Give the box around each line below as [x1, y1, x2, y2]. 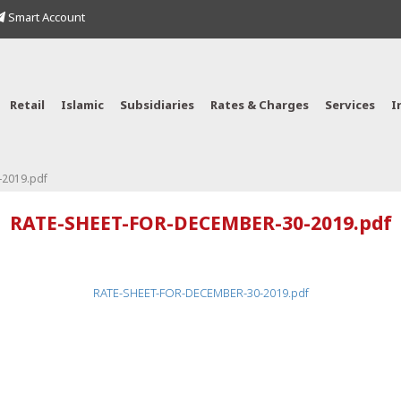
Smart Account [5, 11, 85, 26]
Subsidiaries [120, 98, 194, 114]
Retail [10, 98, 45, 114]
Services [325, 98, 375, 114]
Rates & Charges [210, 98, 309, 114]
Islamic [61, 98, 104, 114]
